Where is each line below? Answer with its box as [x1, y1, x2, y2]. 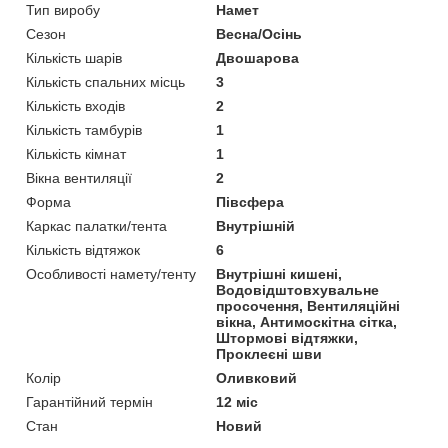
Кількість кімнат [26, 146, 126, 163]
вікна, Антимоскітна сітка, [216, 314, 398, 331]
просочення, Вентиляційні [216, 298, 401, 315]
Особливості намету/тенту [26, 266, 196, 283]
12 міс [216, 394, 259, 411]
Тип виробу [26, 2, 100, 19]
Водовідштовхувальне [216, 282, 380, 299]
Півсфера [216, 194, 285, 211]
